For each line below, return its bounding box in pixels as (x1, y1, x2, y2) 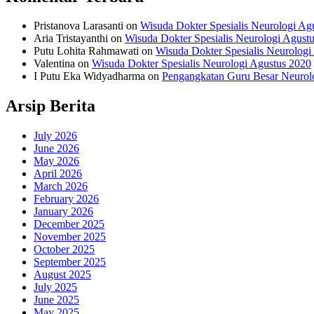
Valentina (34, 57, 75, 70)
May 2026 (34, 155, 79, 168)
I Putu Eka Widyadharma (34, 70, 145, 83)
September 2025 (34, 256, 106, 268)
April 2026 (34, 168, 82, 180)
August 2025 (34, 268, 91, 281)
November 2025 (34, 231, 106, 243)
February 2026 (34, 193, 99, 205)
